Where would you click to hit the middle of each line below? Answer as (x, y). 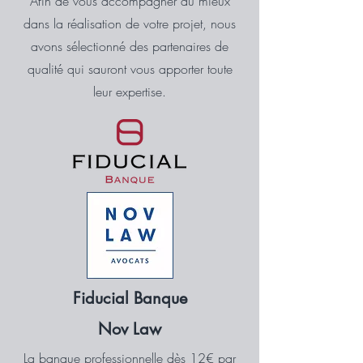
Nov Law (130, 329)
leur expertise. (130, 92)
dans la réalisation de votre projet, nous (130, 23)
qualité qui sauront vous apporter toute (130, 69)
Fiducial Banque (130, 298)
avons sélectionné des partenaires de (130, 46)
